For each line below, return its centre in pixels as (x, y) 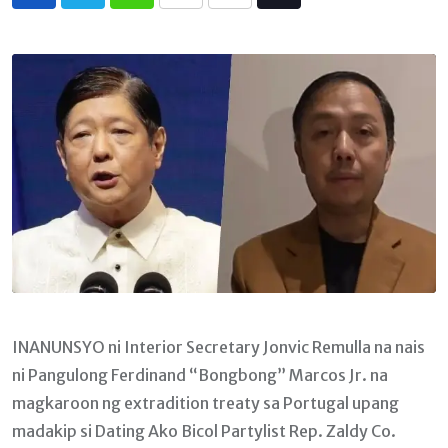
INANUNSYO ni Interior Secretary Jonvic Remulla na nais (218, 346)
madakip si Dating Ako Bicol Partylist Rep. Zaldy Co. (204, 430)
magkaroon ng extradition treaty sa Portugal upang (205, 402)
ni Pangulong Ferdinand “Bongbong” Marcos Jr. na (200, 374)
